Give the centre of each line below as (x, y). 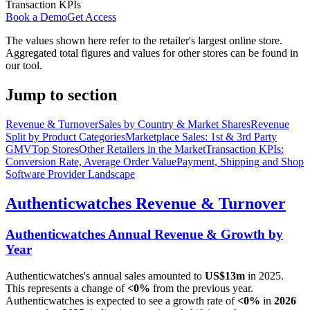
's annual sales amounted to (144, 276)
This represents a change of (66, 289)
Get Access (92, 17)
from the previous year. (202, 289)
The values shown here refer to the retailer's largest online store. (144, 40)
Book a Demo (36, 17)
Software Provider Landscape (70, 174)
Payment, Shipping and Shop (240, 161)
